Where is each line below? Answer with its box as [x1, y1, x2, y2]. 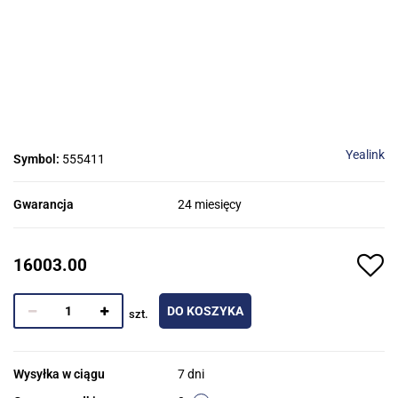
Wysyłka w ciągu [13, 367, 105, 382]
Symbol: [13, 152, 62, 167]
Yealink [346, 147, 385, 163]
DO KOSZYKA [167, 304, 243, 319]
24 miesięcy [178, 197, 242, 212]
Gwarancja [13, 197, 74, 212]
